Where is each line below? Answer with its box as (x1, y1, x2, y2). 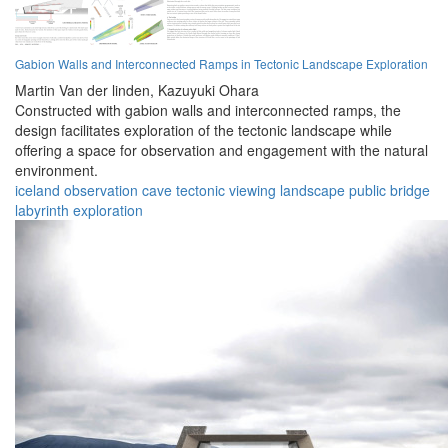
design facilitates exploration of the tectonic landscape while (15, 120, 392, 141)
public (349, 180, 386, 201)
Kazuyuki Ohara (158, 80, 259, 101)
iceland (15, 180, 60, 201)
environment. (15, 160, 98, 181)
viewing (229, 180, 276, 201)
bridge (390, 180, 430, 201)
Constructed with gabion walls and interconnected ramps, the (15, 100, 401, 121)
